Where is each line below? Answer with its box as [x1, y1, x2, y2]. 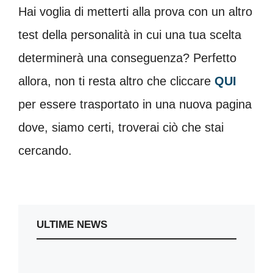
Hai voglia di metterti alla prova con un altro [18, 4, 252, 18]
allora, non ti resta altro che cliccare [18, 74, 214, 88]
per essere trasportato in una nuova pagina [18, 97, 252, 111]
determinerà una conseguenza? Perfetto [18, 51, 236, 65]
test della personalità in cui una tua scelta [18, 27, 241, 41]
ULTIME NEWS [37, 218, 107, 230]
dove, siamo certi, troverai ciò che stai [18, 120, 224, 134]
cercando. [18, 143, 72, 157]
